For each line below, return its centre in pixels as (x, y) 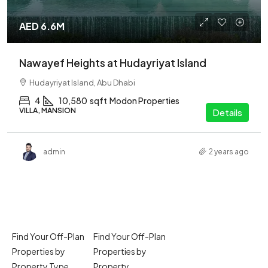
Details (227, 112)
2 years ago (229, 151)
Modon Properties (144, 100)
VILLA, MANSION (48, 110)
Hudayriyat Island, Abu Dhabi (82, 83)
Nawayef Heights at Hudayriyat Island (113, 63)
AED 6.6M (42, 26)
